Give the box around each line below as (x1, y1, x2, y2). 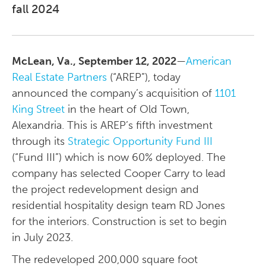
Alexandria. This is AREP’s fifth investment (12, 119, 213, 132)
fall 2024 (12, 2, 59, 16)
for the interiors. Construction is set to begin (12, 215, 227, 228)
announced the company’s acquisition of (12, 87, 215, 100)
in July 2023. (12, 231, 73, 244)
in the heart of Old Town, (65, 103, 189, 116)
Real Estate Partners (12, 71, 107, 84)
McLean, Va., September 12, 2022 (12, 55, 176, 68)
